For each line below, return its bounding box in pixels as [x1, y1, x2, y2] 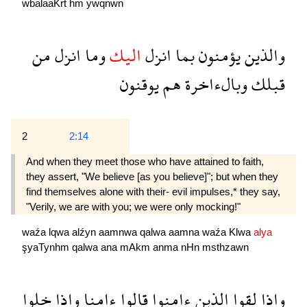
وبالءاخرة [181, 64, 247, 104]
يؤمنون [195, 36, 241, 75]
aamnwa [99, 226, 140, 238]
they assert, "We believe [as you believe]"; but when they [26, 171, 278, 183]
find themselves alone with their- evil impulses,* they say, [26, 186, 280, 198]
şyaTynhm [22, 241, 72, 254]
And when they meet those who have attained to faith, [26, 156, 264, 168]
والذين [241, 36, 285, 75]
